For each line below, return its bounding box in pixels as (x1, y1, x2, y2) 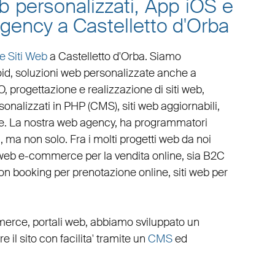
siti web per (172, 165, 228, 180)
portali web (32, 215, 85, 230)
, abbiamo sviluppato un (85, 215, 199, 230)
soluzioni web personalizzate (15, 66, 155, 81)
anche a (154, 66, 196, 81)
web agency (56, 115, 115, 131)
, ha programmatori (114, 115, 207, 131)
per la (82, 149, 115, 164)
